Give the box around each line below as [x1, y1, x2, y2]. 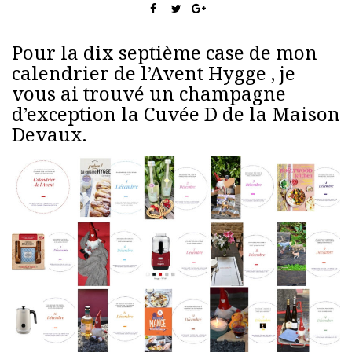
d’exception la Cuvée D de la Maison [12, 101, 340, 127]
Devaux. [12, 121, 86, 148]
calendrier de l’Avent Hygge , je [12, 60, 295, 86]
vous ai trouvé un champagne [12, 80, 286, 107]
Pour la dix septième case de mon [12, 39, 317, 66]
